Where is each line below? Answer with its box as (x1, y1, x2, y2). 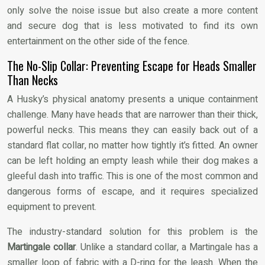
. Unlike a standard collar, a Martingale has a (75, 240, 258, 254)
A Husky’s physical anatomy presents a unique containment (7, 92, 258, 106)
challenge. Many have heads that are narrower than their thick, (7, 107, 258, 122)
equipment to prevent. (7, 199, 96, 214)
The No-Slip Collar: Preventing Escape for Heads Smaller (7, 56, 257, 75)
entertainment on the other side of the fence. (7, 34, 189, 49)
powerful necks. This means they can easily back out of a (7, 122, 258, 137)
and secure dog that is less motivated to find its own (7, 18, 258, 33)
